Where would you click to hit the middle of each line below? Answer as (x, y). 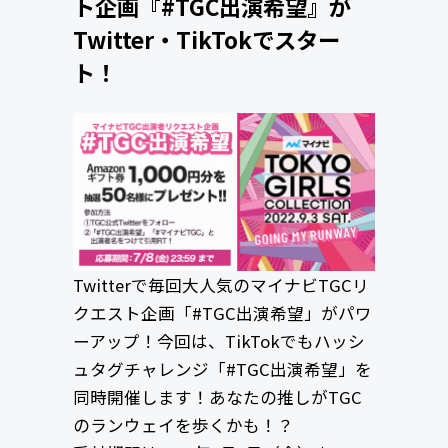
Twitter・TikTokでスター (206, 39)
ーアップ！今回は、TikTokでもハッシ (218, 341)
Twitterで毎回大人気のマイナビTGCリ (220, 285)
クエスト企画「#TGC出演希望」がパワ (222, 313)
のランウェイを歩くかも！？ (183, 425)
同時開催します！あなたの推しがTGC (217, 397)
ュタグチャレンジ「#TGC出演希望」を (222, 369)
